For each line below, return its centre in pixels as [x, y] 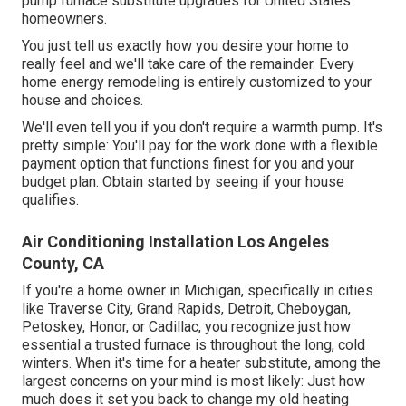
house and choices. [82, 101]
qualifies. [50, 200]
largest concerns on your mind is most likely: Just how [193, 382]
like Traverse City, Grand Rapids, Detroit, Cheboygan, [186, 309]
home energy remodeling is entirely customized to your [197, 82]
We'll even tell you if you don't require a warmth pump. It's [202, 128]
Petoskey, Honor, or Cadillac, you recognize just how [186, 327]
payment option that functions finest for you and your [188, 164]
